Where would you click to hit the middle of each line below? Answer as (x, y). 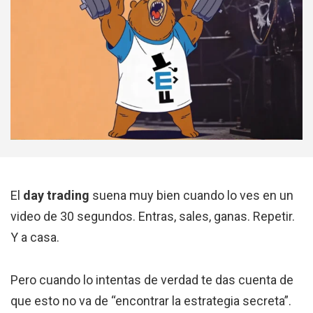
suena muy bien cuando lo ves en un (191, 196)
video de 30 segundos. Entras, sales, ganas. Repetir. (153, 217)
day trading (56, 196)
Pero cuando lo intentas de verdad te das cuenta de (152, 280)
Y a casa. (35, 238)
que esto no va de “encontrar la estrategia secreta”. (151, 301)
